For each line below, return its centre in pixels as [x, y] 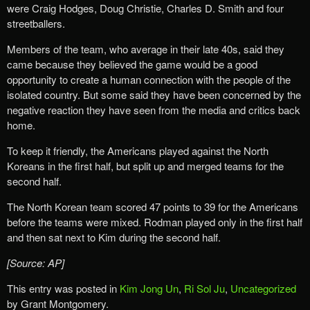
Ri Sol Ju [204, 288]
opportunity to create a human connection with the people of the [149, 79]
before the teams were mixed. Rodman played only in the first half [155, 221]
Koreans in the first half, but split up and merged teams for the [145, 165]
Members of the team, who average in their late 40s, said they [146, 48]
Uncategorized [263, 288]
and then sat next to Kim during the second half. [114, 237]
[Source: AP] [36, 262]
